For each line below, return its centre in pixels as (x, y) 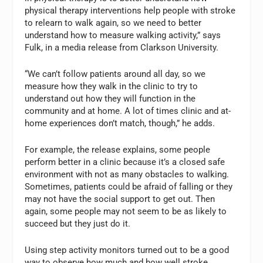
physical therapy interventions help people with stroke (130, 10)
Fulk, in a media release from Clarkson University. (122, 47)
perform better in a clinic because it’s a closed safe (125, 162)
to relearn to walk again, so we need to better (113, 23)
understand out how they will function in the (110, 98)
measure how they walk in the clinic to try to (112, 86)
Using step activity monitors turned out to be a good (127, 250)
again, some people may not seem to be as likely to (126, 211)
